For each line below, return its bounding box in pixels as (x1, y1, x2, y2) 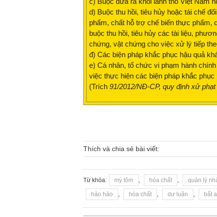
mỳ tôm (114, 177, 133, 184)
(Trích (89, 82, 109, 91)
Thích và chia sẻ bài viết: (83, 145, 159, 153)
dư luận (168, 191, 188, 198)
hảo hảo (91, 191, 113, 198)
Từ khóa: (83, 177, 107, 184)
